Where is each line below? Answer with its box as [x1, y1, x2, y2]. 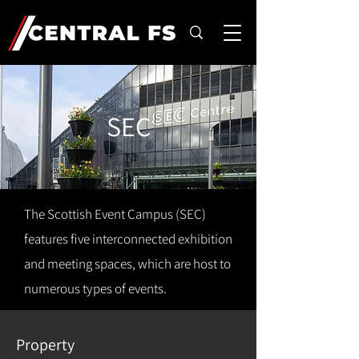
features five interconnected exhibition [24, 230, 232, 248]
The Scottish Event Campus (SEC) [24, 205, 206, 223]
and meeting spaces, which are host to [24, 255, 231, 272]
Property [16, 334, 75, 355]
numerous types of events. [24, 280, 167, 297]
